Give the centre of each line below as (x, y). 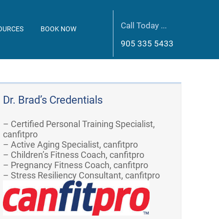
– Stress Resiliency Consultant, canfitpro (82, 175)
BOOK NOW (58, 29)
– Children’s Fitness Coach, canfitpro (74, 155)
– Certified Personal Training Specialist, (79, 124)
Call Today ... (144, 25)
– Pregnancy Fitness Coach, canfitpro (76, 165)
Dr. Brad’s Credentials (53, 100)
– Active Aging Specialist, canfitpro (71, 144)
